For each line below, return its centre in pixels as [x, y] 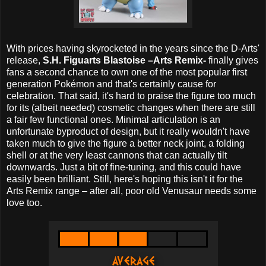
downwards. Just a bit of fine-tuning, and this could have [124, 167]
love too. [24, 203]
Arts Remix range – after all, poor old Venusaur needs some [132, 191]
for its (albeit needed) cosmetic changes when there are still [131, 108]
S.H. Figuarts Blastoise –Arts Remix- [124, 61]
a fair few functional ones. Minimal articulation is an [113, 120]
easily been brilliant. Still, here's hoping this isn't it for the [125, 179]
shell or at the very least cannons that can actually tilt [117, 156]
